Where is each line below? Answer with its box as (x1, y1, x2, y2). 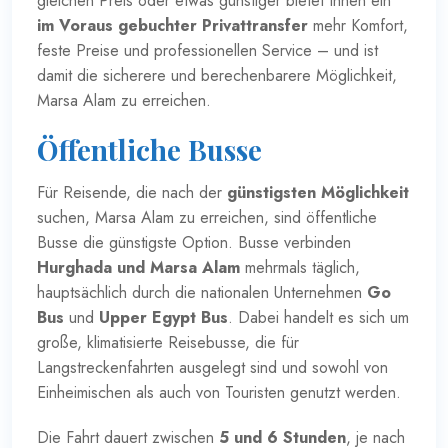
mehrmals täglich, (240, 255, 360, 279)
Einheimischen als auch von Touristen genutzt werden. (37, 380, 401, 404)
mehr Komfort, (308, 13, 408, 37)
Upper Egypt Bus (99, 305, 228, 329)
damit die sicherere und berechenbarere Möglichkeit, (37, 63, 397, 87)
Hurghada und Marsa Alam (37, 255, 240, 279)
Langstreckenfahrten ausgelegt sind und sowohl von (37, 355, 388, 379)
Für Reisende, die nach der (37, 180, 227, 204)
